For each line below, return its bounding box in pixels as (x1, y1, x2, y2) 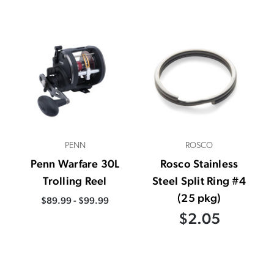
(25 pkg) (177, 191, 221, 204)
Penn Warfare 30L (30, 157, 120, 170)
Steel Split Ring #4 (152, 174, 246, 187)
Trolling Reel (43, 174, 107, 187)
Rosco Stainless (160, 157, 239, 170)
